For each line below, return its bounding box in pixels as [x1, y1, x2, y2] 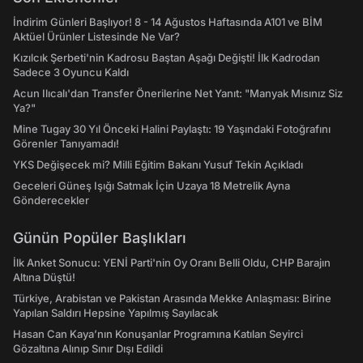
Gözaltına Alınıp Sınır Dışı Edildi [13, 342, 163, 356]
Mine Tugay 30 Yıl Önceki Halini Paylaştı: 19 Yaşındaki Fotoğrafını [13, 122, 331, 136]
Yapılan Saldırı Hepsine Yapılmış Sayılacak [13, 306, 218, 320]
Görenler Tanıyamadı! [13, 137, 119, 151]
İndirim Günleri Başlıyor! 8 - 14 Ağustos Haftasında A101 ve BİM [13, 15, 322, 29]
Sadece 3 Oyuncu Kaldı [13, 66, 129, 79]
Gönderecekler [13, 194, 89, 207]
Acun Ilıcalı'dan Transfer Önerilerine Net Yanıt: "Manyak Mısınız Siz [13, 87, 343, 100]
